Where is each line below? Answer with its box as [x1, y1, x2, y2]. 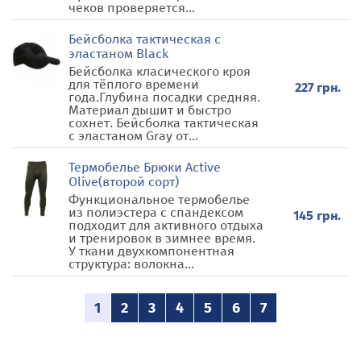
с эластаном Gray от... [68, 128, 198, 143]
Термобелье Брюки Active [68, 160, 221, 175]
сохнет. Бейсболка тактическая [68, 115, 259, 131]
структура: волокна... [68, 256, 194, 272]
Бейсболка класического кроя [68, 64, 251, 79]
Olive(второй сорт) [68, 174, 179, 189]
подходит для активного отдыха [68, 218, 263, 233]
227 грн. [295, 79, 341, 95]
